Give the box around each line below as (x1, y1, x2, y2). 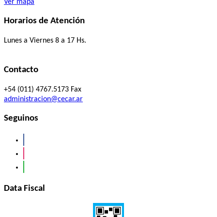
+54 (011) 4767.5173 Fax (4, 85, 81, 93)
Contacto (4, 65, 38, 75)
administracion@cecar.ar (4, 95, 83, 103)
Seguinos (4, 114, 38, 124)
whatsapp (23, 160, 53, 169)
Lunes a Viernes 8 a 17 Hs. (4, 37, 86, 45)
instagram (23, 147, 55, 155)
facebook (23, 133, 51, 141)
